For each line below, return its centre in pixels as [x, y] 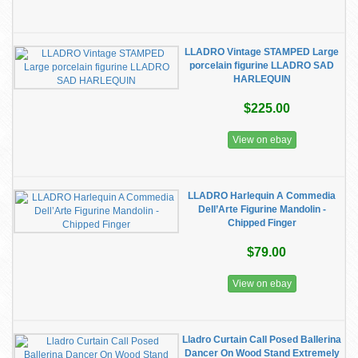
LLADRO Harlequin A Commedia [262, 196]
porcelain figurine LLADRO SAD [262, 66]
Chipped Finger [262, 223]
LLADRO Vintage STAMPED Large [262, 52]
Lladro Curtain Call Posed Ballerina [262, 340]
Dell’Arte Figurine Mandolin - [262, 209]
